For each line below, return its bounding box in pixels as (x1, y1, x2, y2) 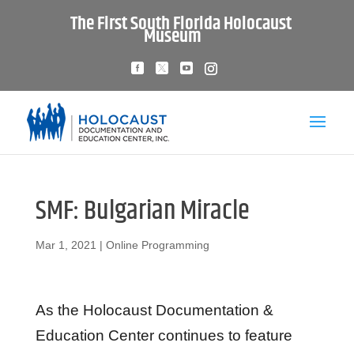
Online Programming (105, 239, 209, 251)
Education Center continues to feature (35, 327, 292, 344)
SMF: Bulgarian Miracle (35, 190, 250, 232)
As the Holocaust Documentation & (35, 302, 273, 318)
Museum (144, 22, 202, 51)
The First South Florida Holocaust (70, 9, 292, 38)
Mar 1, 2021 (35, 239, 96, 251)
